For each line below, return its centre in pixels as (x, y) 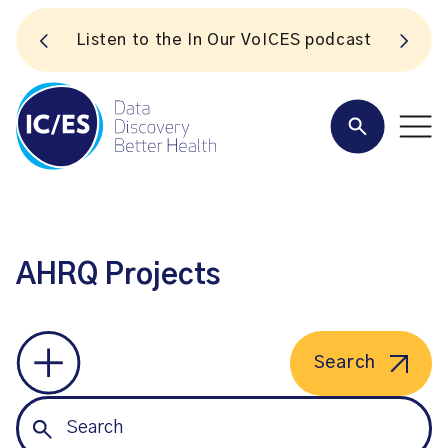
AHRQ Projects (118, 275)
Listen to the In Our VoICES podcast (224, 40)
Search (344, 363)
